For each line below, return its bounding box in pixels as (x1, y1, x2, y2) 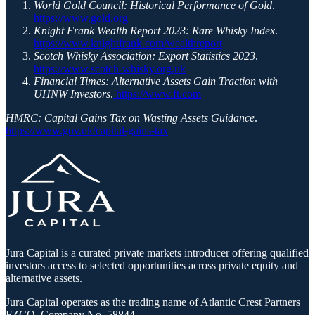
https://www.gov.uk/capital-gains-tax (6, 124, 168, 136)
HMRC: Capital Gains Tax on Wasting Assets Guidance (6, 111, 255, 124)
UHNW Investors (34, 87, 110, 100)
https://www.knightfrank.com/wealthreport (34, 37, 222, 49)
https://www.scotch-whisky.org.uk (34, 62, 186, 75)
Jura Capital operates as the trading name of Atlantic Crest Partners (6, 295, 300, 308)
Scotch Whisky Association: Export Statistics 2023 (34, 49, 255, 62)
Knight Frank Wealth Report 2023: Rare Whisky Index (34, 24, 275, 37)
